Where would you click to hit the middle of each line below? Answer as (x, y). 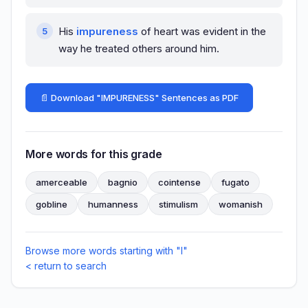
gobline (52, 205)
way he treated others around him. (139, 49)
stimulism (178, 205)
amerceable (62, 183)
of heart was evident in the (202, 32)
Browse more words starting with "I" (107, 251)
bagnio (123, 183)
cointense (179, 183)
